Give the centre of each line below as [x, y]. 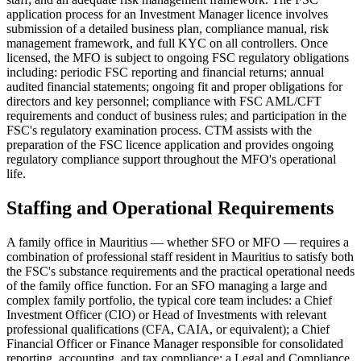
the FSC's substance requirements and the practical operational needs [180, 272]
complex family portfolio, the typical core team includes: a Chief [169, 301]
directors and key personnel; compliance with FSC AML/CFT [164, 102]
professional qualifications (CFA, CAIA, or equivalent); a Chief [168, 330]
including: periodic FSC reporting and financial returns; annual [165, 73]
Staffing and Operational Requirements [170, 208]
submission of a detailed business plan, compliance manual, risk [168, 29]
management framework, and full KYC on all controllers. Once [167, 44]
